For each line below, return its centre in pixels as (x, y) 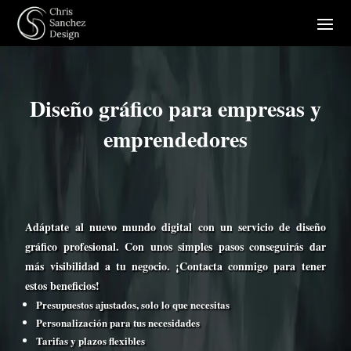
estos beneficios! (63, 285)
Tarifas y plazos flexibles (91, 340)
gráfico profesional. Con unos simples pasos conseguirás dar (175, 246)
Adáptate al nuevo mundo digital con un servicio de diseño (175, 226)
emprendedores (175, 139)
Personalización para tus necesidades (118, 322)
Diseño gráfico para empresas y (175, 108)
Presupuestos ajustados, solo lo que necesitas (133, 304)
